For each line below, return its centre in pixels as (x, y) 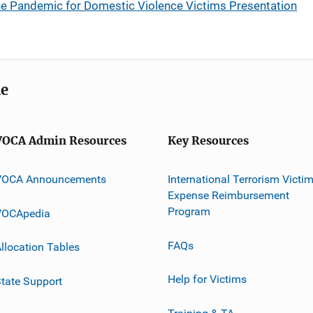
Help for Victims (207, 279)
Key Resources (208, 141)
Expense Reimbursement (228, 195)
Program (189, 211)
